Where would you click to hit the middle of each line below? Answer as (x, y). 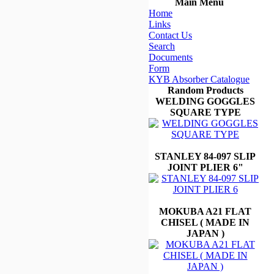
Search (162, 46)
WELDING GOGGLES (205, 101)
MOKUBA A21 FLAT (205, 211)
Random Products (205, 90)
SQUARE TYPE (205, 112)
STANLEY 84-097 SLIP (205, 156)
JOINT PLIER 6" (205, 167)
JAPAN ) (205, 233)
